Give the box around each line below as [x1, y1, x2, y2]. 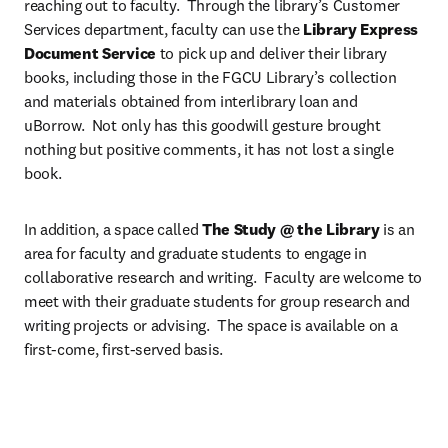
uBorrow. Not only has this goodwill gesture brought [24, 115, 381, 135]
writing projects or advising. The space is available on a [24, 315, 398, 335]
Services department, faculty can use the [24, 19, 303, 39]
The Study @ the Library [198, 219, 380, 239]
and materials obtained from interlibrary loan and [24, 91, 358, 111]
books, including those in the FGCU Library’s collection [24, 67, 397, 87]
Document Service [24, 43, 156, 63]
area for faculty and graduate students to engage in [24, 243, 367, 263]
